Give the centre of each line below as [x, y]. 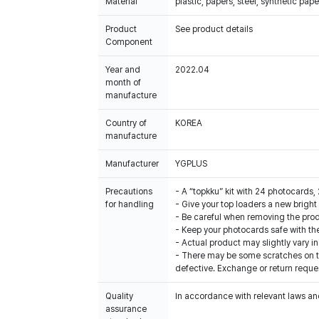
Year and [123, 70]
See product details [214, 29]
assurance [126, 309]
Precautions [129, 192]
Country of [126, 123]
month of [123, 83]
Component [129, 42]
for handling [130, 204]
